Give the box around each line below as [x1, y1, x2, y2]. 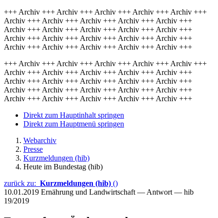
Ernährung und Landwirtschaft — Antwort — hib [41, 188, 194, 196]
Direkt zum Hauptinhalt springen [23, 111, 124, 119]
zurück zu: [4, 179, 40, 187]
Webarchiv [23, 136, 56, 145]
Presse [23, 145, 43, 153]
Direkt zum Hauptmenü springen [23, 120, 124, 128]
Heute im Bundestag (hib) [23, 163, 103, 171]
